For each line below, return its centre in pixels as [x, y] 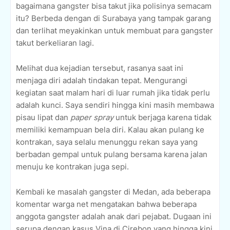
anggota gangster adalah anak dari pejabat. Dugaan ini [114, 217]
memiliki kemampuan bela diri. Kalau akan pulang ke [110, 130]
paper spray [93, 118]
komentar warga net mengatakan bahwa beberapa [106, 204]
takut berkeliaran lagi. [55, 43]
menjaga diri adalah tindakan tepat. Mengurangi [102, 81]
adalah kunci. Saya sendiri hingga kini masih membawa [115, 105]
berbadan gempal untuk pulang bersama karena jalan [112, 155]
